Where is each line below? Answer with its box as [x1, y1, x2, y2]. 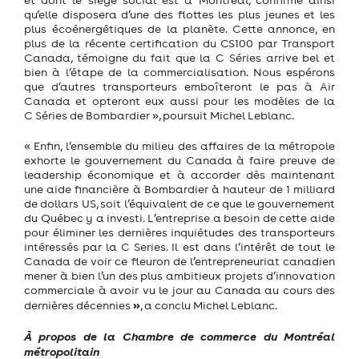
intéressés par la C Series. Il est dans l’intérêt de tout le [24, 239, 335, 254]
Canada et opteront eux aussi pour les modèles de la [24, 93, 335, 108]
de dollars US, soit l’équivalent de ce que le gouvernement [24, 196, 335, 211]
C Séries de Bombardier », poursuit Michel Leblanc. [24, 107, 294, 123]
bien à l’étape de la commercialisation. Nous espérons [24, 64, 335, 79]
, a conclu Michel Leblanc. [140, 297, 277, 313]
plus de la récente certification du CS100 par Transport [24, 35, 335, 50]
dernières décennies [24, 297, 131, 313]
